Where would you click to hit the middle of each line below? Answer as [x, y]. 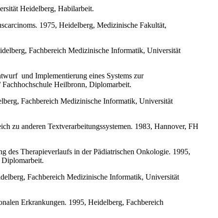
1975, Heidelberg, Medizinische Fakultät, [102, 25]
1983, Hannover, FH [166, 126]
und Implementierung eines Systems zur [82, 75]
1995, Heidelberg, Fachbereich [115, 202]
